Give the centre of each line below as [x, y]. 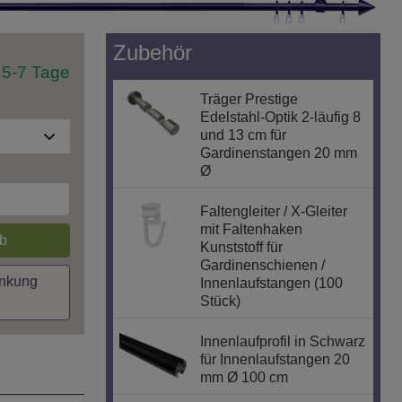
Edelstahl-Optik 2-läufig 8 [281, 118]
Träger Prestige [249, 100]
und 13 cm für [244, 135]
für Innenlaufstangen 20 [275, 360]
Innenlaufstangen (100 [272, 284]
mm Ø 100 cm [245, 378]
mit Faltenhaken [252, 230]
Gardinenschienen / [263, 266]
